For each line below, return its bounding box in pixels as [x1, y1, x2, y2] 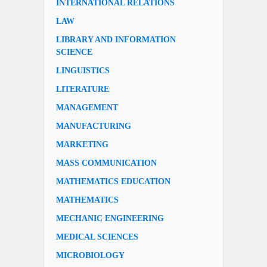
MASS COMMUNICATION [56, 158, 157, 167]
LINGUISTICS [56, 66, 110, 75]
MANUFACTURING [56, 121, 131, 131]
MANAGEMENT [56, 103, 118, 112]
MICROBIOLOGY [56, 250, 125, 260]
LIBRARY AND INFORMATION [56, 35, 176, 44]
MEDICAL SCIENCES [56, 232, 138, 241]
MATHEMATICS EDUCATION [56, 176, 170, 186]
